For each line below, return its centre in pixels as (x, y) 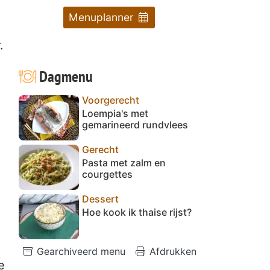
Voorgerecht (111, 100)
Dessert (100, 199)
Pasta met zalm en (124, 162)
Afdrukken (171, 251)
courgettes (107, 174)
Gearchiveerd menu (80, 251)
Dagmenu (64, 76)
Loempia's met (115, 113)
